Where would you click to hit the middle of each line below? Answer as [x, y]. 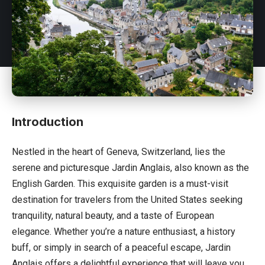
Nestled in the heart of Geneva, [77, 151]
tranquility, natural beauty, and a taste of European [113, 215]
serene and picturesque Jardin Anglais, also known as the [130, 167]
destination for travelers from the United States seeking [127, 199]
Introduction [48, 122]
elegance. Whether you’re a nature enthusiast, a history [124, 231]
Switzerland [166, 151]
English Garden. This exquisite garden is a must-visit [120, 183]
